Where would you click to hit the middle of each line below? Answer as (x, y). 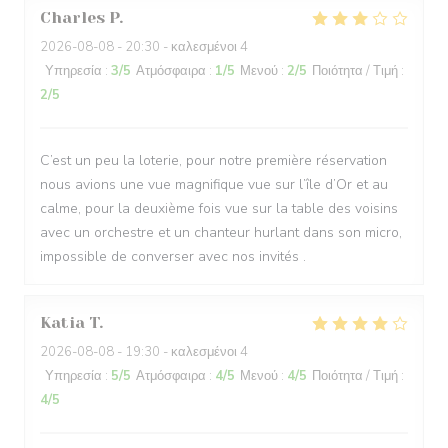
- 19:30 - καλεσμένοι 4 (181, 352)
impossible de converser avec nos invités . (173, 256)
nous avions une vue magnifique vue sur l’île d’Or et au (214, 184)
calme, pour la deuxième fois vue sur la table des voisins (219, 208)
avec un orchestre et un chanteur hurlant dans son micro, (221, 232)
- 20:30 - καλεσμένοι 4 (181, 47)
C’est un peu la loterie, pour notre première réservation (213, 160)
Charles (72, 17)
